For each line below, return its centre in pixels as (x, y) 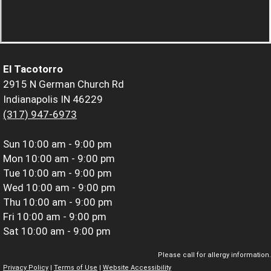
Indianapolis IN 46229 (53, 99)
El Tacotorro (33, 69)
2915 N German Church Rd (64, 84)
